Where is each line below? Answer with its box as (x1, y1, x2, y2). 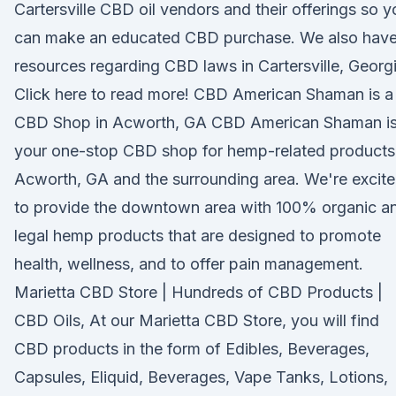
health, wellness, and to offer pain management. (14, 255, 363, 273)
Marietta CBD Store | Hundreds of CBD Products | (14, 283, 383, 301)
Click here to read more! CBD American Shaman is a (14, 85, 393, 103)
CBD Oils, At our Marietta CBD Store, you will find (14, 311, 379, 330)
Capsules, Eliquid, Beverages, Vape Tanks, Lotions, (14, 368, 388, 386)
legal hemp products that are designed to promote (14, 226, 381, 245)
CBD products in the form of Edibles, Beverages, (14, 339, 369, 358)
